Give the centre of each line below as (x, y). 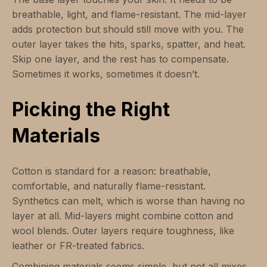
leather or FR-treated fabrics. (78, 246)
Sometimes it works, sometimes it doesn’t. (106, 74)
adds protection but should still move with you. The (128, 30)
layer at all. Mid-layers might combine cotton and (122, 216)
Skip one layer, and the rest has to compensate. (120, 59)
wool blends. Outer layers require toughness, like (123, 231)
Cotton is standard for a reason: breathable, (111, 171)
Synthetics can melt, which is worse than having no (128, 201)
